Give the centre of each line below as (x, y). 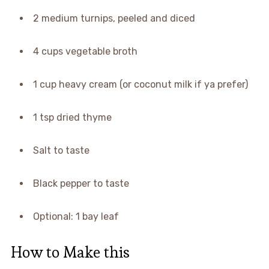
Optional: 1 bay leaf (76, 217)
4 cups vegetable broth (85, 52)
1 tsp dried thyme (72, 118)
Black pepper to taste (81, 184)
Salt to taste (61, 151)
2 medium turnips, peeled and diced (114, 19)
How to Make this (70, 252)
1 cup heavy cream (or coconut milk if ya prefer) (140, 85)
